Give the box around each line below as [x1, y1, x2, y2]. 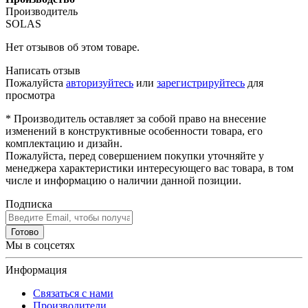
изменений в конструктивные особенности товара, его [5, 124, 263, 137]
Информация [5, 263, 67, 276]
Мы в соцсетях [5, 239, 75, 251]
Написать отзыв [5, 64, 80, 76]
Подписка [5, 197, 52, 210]
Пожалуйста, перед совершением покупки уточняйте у [5, 149, 264, 162]
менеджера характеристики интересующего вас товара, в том [5, 162, 294, 174]
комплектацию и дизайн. [5, 137, 122, 149]
